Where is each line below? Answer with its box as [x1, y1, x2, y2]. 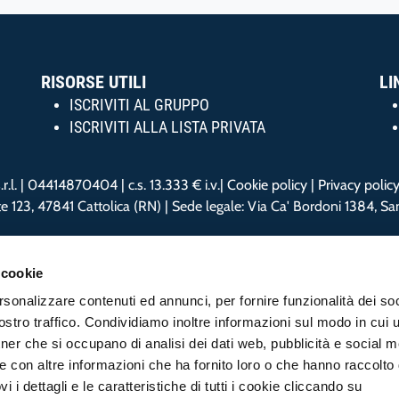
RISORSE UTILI [41, 71, 146, 93]
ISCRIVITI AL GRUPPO [69, 96, 209, 114]
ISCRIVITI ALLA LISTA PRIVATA [69, 118, 265, 136]
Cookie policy [226, 176, 307, 193]
